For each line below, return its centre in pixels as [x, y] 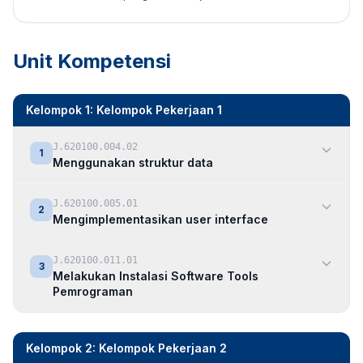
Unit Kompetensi [92, 61]
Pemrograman [93, 291]
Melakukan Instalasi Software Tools [156, 276]
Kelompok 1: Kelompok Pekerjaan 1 [124, 110]
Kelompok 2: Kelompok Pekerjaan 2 [126, 348]
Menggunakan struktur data [133, 162]
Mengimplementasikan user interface [160, 219]
